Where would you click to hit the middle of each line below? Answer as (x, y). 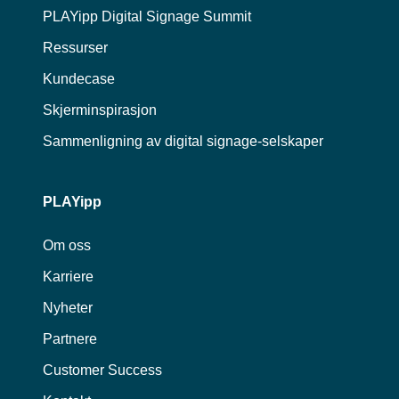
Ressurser (75, 48)
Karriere (68, 277)
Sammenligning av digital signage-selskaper (183, 142)
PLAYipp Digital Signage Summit (147, 17)
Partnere (70, 339)
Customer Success (102, 370)
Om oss (67, 246)
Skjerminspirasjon (100, 110)
